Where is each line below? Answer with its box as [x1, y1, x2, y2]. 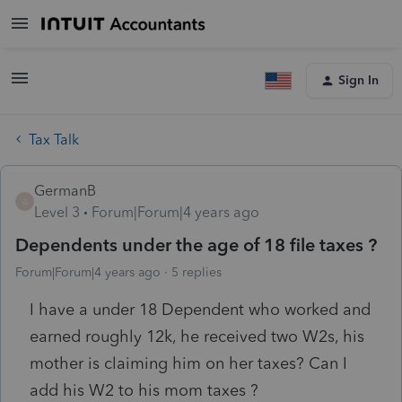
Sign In [338, 73, 379, 88]
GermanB [34, 181, 96, 199]
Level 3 [34, 203, 80, 221]
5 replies [171, 264, 222, 280]
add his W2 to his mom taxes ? [30, 380, 263, 400]
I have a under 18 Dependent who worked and [30, 299, 371, 319]
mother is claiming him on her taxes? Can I [30, 353, 347, 373]
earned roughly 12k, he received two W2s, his [30, 326, 364, 346]
